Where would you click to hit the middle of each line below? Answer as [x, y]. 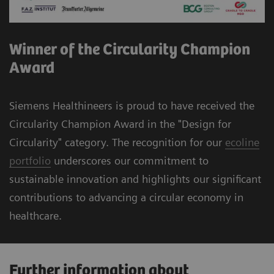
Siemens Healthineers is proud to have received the [132, 106]
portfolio [30, 161]
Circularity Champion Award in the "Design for [120, 124]
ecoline [242, 143]
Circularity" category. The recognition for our [117, 143]
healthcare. [35, 216]
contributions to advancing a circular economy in [126, 198]
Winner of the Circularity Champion [130, 50]
